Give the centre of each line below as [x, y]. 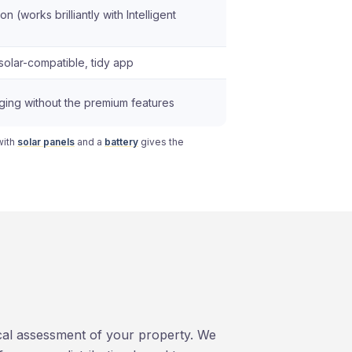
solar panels [46, 141]
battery [121, 141]
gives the [161, 141]
